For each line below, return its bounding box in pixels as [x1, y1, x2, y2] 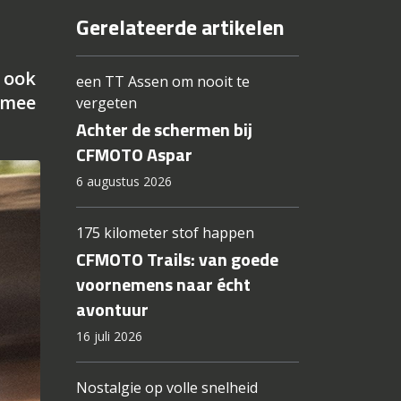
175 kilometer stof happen [75, 223, 254, 243]
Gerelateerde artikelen [75, 11, 285, 44]
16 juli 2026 [75, 328, 142, 346]
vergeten [75, 93, 137, 114]
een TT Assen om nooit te [75, 72, 250, 92]
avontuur [75, 295, 149, 324]
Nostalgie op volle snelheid [75, 378, 258, 398]
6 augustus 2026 [75, 173, 172, 191]
